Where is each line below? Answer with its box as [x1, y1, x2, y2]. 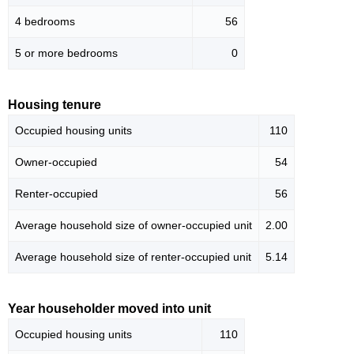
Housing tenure [8, 98, 101, 112]
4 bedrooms [15, 15, 75, 28]
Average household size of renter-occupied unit [15, 250, 251, 264]
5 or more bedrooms [15, 47, 118, 60]
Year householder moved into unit [8, 302, 211, 316]
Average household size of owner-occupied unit [15, 219, 252, 232]
